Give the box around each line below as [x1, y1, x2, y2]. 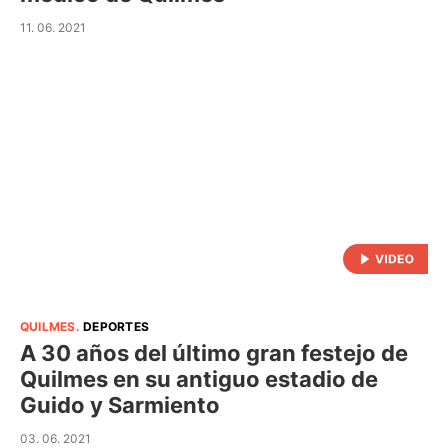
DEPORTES [83, 318, 150, 334]
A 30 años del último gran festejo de [20, 339, 408, 366]
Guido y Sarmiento [20, 391, 220, 418]
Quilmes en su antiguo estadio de [20, 365, 378, 392]
